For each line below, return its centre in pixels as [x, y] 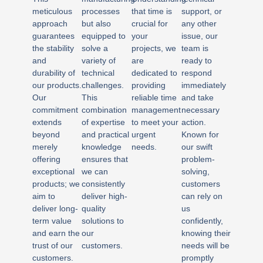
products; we [56, 184]
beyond [46, 135]
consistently [104, 184]
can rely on [202, 196]
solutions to [103, 221]
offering [46, 159]
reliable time [154, 98]
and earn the [56, 233]
